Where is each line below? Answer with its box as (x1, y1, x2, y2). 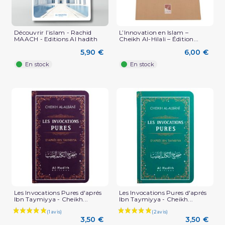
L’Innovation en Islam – (119, 29, 188, 37)
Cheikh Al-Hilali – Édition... (119, 35, 199, 43)
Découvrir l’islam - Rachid (14, 29, 92, 37)
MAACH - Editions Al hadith (14, 35, 98, 43)
